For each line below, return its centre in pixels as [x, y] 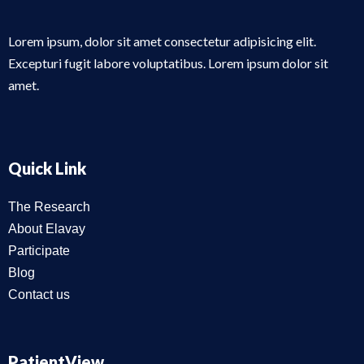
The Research [49, 206]
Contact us [39, 294]
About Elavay [47, 228]
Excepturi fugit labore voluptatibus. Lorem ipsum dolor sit [168, 63]
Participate [39, 250]
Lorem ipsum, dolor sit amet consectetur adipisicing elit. [162, 41]
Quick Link [47, 168]
